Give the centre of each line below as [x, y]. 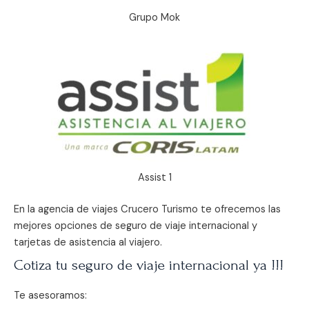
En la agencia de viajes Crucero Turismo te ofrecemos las [147, 210]
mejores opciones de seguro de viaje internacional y [136, 226]
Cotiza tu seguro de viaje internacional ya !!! [149, 265]
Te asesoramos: [50, 296]
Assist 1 [154, 178]
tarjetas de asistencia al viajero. [88, 243]
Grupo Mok [154, 17]
